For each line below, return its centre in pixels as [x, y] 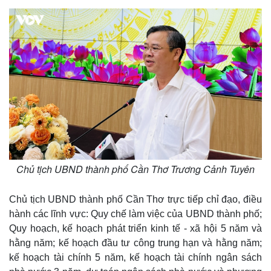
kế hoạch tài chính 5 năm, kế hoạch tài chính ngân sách [135, 257]
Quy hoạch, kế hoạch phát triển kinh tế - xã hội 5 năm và [135, 228]
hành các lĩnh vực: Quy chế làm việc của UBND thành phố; [135, 214]
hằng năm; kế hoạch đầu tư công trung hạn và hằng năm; [135, 243]
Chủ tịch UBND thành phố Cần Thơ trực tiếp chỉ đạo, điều [135, 199]
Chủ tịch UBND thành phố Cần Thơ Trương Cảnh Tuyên [135, 169]
